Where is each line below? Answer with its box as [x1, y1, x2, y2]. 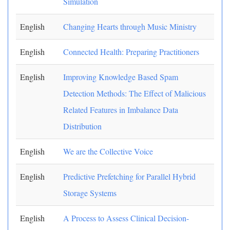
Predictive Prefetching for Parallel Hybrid [63, 171, 196, 182]
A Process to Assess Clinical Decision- [63, 213, 189, 223]
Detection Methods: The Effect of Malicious [63, 88, 206, 99]
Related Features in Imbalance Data [63, 104, 178, 115]
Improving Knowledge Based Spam [63, 71, 178, 82]
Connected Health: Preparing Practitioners [63, 46, 199, 57]
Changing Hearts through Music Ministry [63, 21, 197, 32]
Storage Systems [63, 187, 117, 198]
